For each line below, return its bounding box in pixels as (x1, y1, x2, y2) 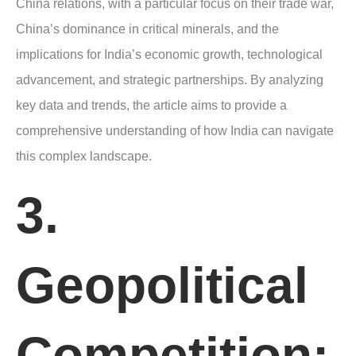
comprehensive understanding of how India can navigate (16, 123, 334, 137)
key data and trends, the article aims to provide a (16, 98, 287, 112)
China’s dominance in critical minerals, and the (16, 21, 279, 36)
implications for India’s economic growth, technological (16, 47, 323, 61)
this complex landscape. (16, 149, 152, 163)
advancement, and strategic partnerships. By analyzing (16, 72, 323, 87)
